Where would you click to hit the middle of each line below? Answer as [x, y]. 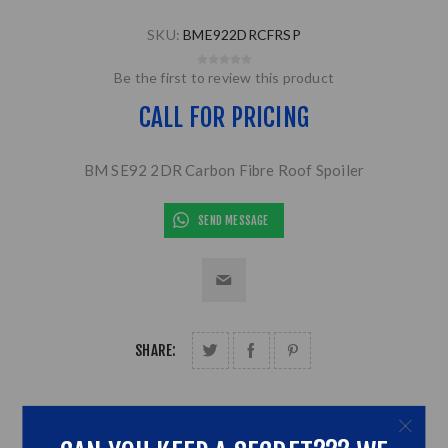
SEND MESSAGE [233, 221]
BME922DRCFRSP [242, 35]
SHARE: [156, 351]
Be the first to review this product [224, 78]
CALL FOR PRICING [224, 118]
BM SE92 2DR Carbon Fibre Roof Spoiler [224, 170]
